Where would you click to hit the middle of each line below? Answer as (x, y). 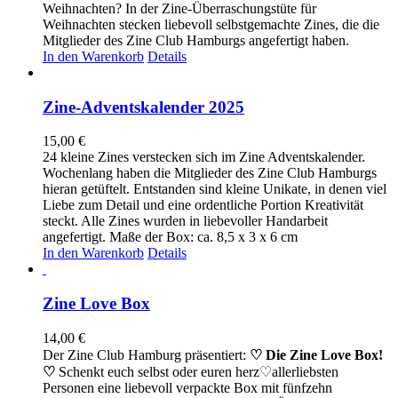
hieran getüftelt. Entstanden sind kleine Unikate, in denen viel (215, 189)
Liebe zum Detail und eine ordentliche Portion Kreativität (203, 205)
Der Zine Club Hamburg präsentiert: (146, 354)
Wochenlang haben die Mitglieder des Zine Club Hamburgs (210, 173)
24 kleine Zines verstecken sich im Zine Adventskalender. (204, 157)
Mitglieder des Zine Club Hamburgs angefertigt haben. (196, 40)
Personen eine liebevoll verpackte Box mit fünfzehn (187, 387)
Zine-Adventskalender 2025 (143, 107)
